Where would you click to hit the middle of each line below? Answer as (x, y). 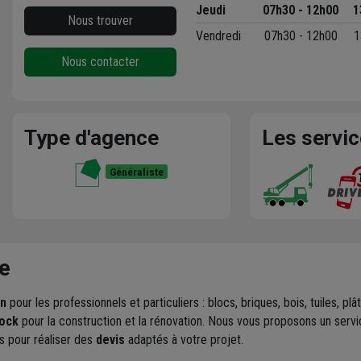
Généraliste (137, 172)
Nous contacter (101, 61)
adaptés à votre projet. (184, 339)
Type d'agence (91, 137)
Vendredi (219, 35)
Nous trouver (101, 20)
